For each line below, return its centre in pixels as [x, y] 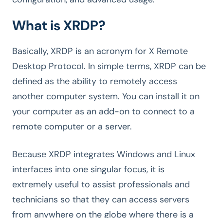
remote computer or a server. [72, 126]
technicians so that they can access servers [101, 199]
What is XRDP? [59, 25]
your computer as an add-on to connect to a [103, 111]
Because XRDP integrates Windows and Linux [104, 154]
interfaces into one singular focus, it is [88, 169]
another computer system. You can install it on [106, 96]
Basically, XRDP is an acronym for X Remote [100, 51]
